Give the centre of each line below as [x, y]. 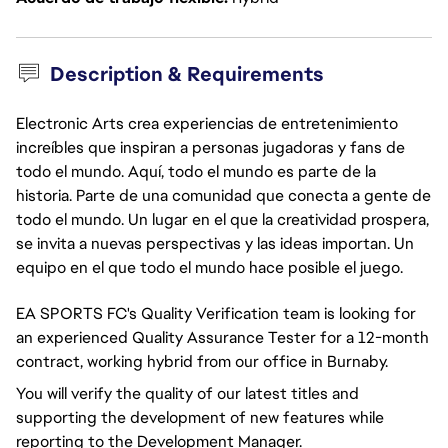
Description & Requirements [186, 74]
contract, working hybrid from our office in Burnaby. [204, 361]
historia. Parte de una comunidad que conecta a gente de [223, 195]
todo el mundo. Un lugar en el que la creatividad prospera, [222, 219]
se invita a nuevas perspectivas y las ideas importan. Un [215, 243]
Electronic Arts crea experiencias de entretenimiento [207, 123]
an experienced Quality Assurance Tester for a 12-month [222, 337]
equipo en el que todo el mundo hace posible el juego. [209, 267]
